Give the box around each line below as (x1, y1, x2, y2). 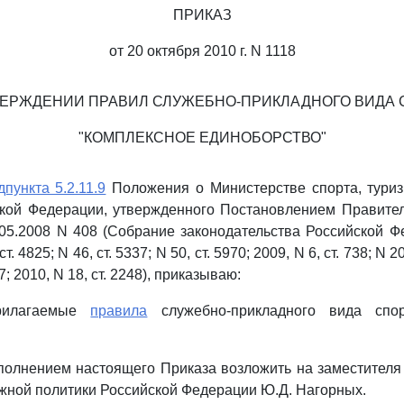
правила (90, 303, 148, 318)
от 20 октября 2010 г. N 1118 (108, 43, 296, 59)
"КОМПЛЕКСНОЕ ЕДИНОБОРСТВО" (78, 130, 326, 145)
